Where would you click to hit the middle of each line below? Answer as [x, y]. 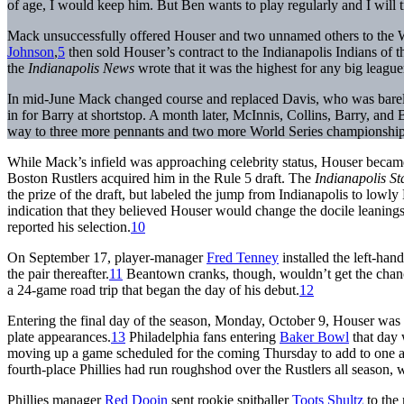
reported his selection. [69, 226]
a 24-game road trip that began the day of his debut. [153, 289]
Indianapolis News [81, 68]
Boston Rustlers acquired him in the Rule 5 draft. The [161, 178]
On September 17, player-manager [107, 257]
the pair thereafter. [58, 273]
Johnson [31, 51]
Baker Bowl [314, 336]
